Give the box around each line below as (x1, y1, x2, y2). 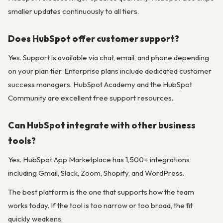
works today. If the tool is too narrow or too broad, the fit (8, 201, 193, 211)
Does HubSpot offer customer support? (8, 33, 179, 45)
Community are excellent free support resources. (8, 93, 173, 103)
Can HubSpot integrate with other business (8, 119, 196, 131)
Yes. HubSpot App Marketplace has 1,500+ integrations (8, 155, 190, 165)
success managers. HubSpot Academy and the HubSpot (8, 80, 192, 90)
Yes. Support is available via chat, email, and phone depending (8, 53, 209, 63)
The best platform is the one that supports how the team (8, 187, 194, 197)
